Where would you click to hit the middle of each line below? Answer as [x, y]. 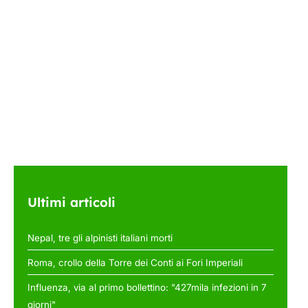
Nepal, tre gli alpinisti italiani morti [100, 238]
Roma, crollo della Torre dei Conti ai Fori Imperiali [135, 262]
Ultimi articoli [71, 202]
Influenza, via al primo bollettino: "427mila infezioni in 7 [147, 287]
